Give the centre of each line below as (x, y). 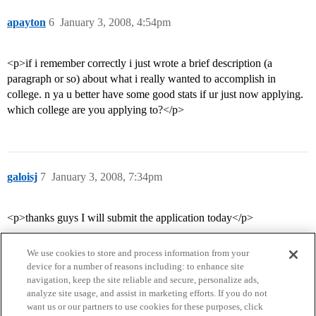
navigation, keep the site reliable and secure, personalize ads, (143, 280)
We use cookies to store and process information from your (138, 253)
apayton (26, 23)
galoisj (22, 177)
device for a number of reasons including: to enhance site (136, 266)
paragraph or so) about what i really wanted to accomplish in (141, 79)
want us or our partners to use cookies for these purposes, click (145, 306)
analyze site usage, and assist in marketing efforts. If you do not (147, 293)
